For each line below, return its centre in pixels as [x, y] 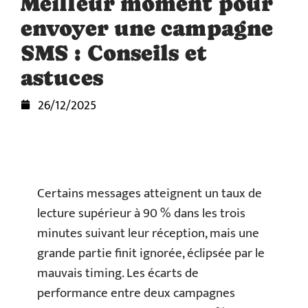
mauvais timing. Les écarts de [118, 273]
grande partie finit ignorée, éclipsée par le [151, 253]
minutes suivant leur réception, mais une [148, 233]
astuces [62, 78]
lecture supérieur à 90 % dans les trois [141, 213]
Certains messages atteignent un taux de [150, 194]
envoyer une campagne [147, 28]
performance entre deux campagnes [136, 293]
